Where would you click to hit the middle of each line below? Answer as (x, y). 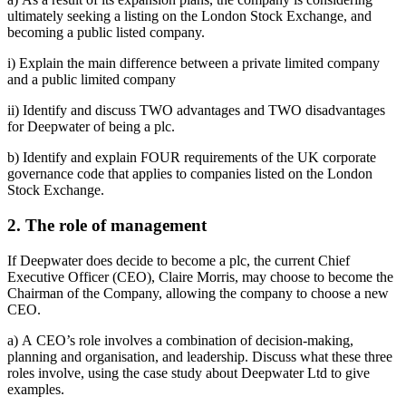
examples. (36, 389)
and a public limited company (92, 80)
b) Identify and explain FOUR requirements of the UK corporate (192, 158)
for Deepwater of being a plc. (91, 127)
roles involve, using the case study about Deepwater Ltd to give (188, 372)
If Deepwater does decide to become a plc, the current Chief (179, 260)
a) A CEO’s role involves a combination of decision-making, (180, 340)
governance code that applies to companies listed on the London (190, 174)
